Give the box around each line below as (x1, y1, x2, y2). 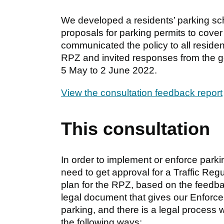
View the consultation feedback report (61, 87, 222, 98)
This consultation (61, 118, 210, 139)
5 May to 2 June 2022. (61, 64, 157, 75)
